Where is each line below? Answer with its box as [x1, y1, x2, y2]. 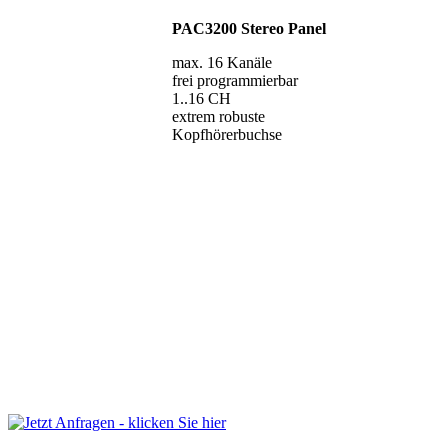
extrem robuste [172, 107, 265, 125]
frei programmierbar [172, 71, 298, 89]
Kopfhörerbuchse [172, 125, 282, 143]
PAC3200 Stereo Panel [172, 19, 326, 37]
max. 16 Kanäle [172, 53, 272, 71]
